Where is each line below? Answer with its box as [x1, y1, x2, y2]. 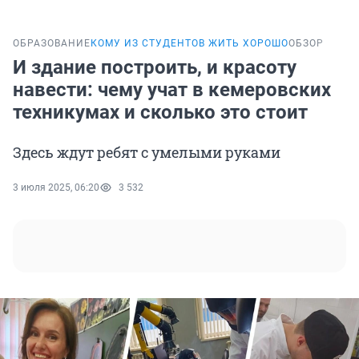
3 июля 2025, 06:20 [13, 182, 99, 194]
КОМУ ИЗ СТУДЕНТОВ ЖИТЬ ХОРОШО [91, 38, 288, 50]
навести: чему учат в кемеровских [13, 79, 331, 102]
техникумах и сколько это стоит [13, 101, 308, 124]
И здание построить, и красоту [13, 56, 296, 79]
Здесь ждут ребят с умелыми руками [13, 143, 280, 163]
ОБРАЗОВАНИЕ [13, 38, 91, 50]
